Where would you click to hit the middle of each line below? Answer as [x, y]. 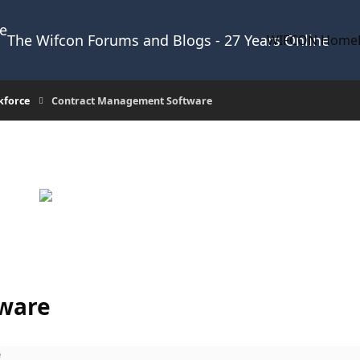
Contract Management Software [131, 100]
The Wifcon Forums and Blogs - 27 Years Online [168, 40]
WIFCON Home [312, 40]
